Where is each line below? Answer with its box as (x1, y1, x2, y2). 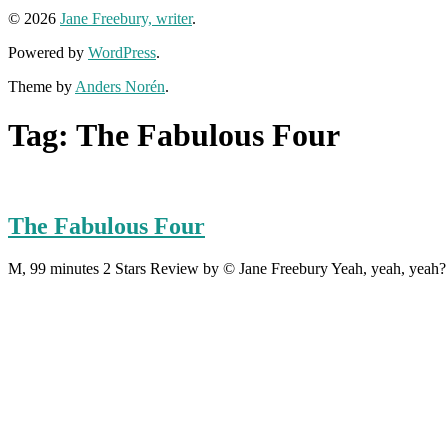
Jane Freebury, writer (60, 9, 192, 27)
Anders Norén (75, 77, 165, 95)
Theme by (8, 77, 75, 95)
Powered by (8, 43, 88, 61)
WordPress (88, 43, 156, 61)
